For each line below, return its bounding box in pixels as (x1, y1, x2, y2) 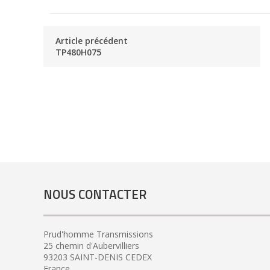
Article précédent (55, 35, 128, 47)
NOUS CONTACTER (43, 184, 146, 204)
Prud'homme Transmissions (43, 228, 153, 240)
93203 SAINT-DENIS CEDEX (43, 251, 152, 263)
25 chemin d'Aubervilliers (43, 239, 139, 251)
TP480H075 (55, 46, 101, 58)
